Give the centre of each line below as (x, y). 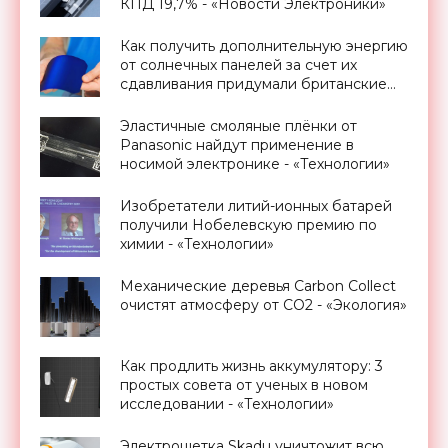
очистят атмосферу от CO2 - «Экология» (263, 304)
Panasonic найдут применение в (237, 144)
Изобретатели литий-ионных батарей (256, 205)
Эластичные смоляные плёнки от (238, 125)
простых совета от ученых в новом (244, 384)
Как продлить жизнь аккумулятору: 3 (251, 365)
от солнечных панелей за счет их (238, 64)
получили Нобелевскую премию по (248, 224)
